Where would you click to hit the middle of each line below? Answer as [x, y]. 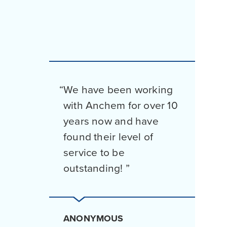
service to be [94, 153]
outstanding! [94, 168]
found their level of [108, 137]
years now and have [111, 121]
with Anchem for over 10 [121, 106]
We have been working [118, 90]
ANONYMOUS [93, 218]
